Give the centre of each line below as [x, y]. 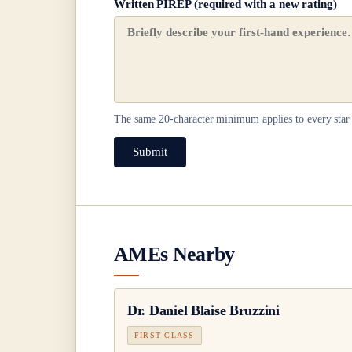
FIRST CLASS [165, 335]
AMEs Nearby [174, 254]
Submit [150, 152]
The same [137, 119]
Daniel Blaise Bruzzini [214, 310]
